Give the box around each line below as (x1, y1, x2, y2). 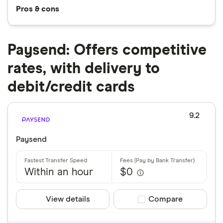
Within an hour (24, 167, 93, 178)
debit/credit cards (7, 80, 135, 95)
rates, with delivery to (7, 61, 160, 77)
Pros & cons (16, 5, 59, 13)
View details (45, 195, 90, 204)
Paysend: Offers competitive (7, 43, 207, 58)
